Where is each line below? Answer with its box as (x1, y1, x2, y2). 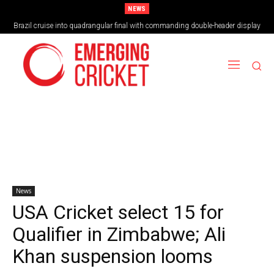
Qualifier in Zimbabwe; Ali (12, 222, 226, 246)
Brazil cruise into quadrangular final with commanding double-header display (13, 21, 261, 30)
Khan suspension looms (12, 244, 213, 268)
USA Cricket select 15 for (12, 200, 224, 224)
